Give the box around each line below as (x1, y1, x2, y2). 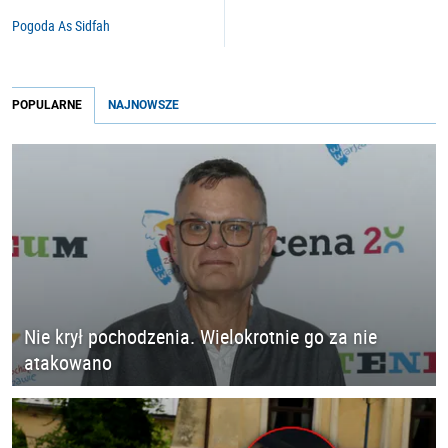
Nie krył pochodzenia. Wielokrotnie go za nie (24, 323, 377, 351)
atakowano (24, 349, 112, 377)
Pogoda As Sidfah (12, 16, 110, 35)
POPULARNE (12, 98, 82, 112)
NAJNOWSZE (108, 98, 179, 112)
